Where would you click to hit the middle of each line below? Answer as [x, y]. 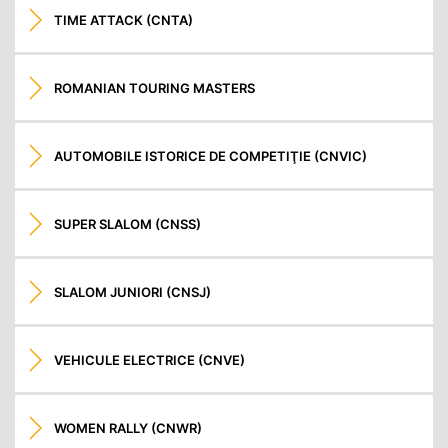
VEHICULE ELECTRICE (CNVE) [150, 359]
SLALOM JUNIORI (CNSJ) [133, 291]
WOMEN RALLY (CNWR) [128, 427]
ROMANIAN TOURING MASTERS [155, 87]
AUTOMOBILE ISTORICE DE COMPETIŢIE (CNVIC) [211, 155]
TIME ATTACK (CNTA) [124, 19]
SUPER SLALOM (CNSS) [128, 223]
